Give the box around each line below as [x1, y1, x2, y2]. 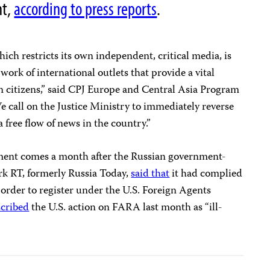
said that [131, 165, 170, 184]
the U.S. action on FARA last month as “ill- [29, 199, 223, 218]
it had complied [169, 165, 243, 184]
